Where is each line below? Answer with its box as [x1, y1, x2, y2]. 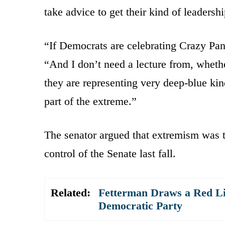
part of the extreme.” [44, 94, 137, 107]
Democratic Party [98, 199, 182, 212]
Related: [51, 186, 90, 199]
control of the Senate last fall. [44, 147, 176, 160]
